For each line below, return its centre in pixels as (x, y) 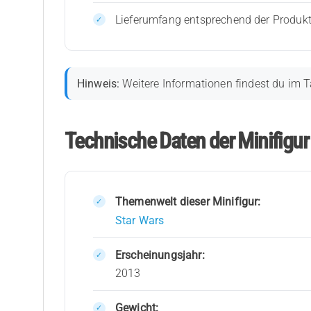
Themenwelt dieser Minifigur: (188, 202)
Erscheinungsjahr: (160, 255)
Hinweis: (99, 84)
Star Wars (140, 220)
